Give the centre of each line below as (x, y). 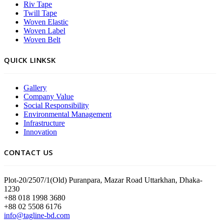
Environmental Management (68, 114)
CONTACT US (28, 152)
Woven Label (44, 31)
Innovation (40, 132)
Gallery (35, 87)
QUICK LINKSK (30, 60)
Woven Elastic (46, 22)
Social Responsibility (56, 105)
